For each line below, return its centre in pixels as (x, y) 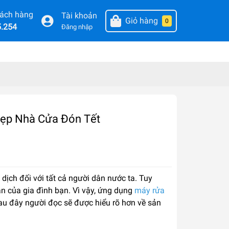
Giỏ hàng (141, 20)
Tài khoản (79, 16)
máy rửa (150, 191)
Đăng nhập (77, 27)
